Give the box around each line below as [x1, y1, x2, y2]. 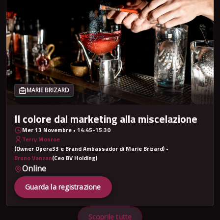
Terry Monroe [22, 135, 60, 144]
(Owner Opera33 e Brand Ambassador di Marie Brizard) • [14, 144, 168, 154]
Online [22, 163, 46, 174]
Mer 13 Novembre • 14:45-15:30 [22, 125, 110, 135]
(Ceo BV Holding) [52, 153, 97, 163]
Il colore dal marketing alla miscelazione [14, 110, 197, 127]
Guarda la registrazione [25, 182, 101, 192]
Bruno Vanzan [14, 153, 52, 163]
